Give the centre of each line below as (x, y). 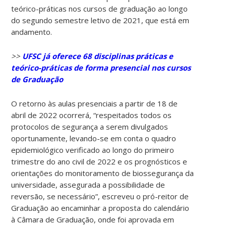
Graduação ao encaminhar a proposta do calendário (100, 208)
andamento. (32, 32)
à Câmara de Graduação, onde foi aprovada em (93, 219)
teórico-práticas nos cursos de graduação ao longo (100, 8)
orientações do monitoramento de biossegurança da (103, 173)
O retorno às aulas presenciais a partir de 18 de (95, 103)
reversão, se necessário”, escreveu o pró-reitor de (100, 196)
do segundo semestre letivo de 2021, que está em (100, 20)
